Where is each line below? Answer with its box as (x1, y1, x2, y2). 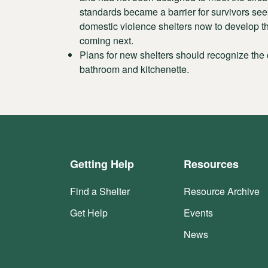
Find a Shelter (70, 184, 130, 198)
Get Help (70, 206, 108, 220)
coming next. (80, 33, 133, 47)
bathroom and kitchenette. (80, 62, 189, 76)
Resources (184, 156, 239, 172)
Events (184, 206, 213, 220)
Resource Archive (184, 184, 260, 198)
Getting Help (70, 156, 134, 172)
